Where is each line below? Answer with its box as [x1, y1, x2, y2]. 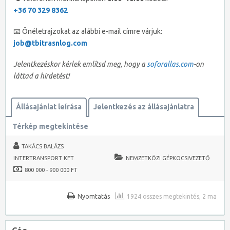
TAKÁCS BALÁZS [22, 143, 64, 149]
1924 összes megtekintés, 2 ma [127, 193, 217, 200]
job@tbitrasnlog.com [13, 39, 87, 47]
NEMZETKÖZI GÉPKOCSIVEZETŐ [126, 155, 210, 161]
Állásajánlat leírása [16, 103, 82, 111]
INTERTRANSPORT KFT [13, 155, 74, 161]
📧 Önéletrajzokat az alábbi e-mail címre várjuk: [13, 27, 162, 35]
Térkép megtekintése [12, 122, 88, 130]
